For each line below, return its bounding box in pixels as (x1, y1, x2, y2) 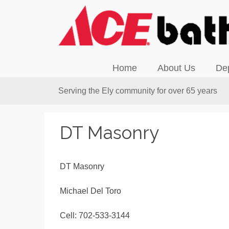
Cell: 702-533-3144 (60, 211, 130, 220)
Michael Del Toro (60, 187, 121, 196)
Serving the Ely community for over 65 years (58, 86, 217, 96)
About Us (157, 63, 196, 74)
